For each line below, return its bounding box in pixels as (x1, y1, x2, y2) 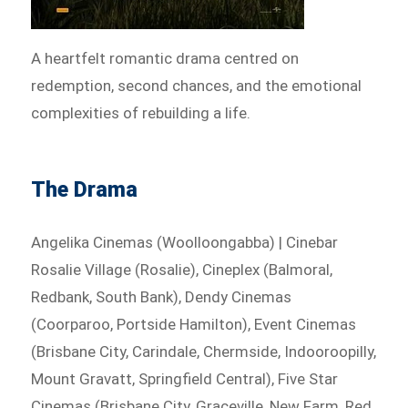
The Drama (31, 178, 138, 203)
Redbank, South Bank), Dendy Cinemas (31, 288, 292, 307)
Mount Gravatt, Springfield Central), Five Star (31, 370, 339, 389)
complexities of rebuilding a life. (31, 104, 251, 123)
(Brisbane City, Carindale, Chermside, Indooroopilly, (31, 342, 377, 362)
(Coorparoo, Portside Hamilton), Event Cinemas (31, 315, 357, 334)
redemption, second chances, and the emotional (31, 76, 362, 96)
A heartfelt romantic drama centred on (31, 49, 300, 68)
